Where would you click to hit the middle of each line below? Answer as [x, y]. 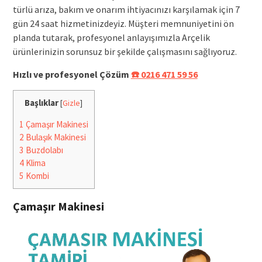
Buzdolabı [43, 150]
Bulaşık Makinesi [55, 137]
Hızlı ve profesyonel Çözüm [72, 75]
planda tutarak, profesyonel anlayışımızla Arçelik [111, 38]
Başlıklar [42, 103]
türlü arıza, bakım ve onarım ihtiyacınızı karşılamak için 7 [126, 10]
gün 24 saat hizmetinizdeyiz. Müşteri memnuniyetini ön [123, 24]
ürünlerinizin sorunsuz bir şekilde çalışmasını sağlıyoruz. [125, 52]
